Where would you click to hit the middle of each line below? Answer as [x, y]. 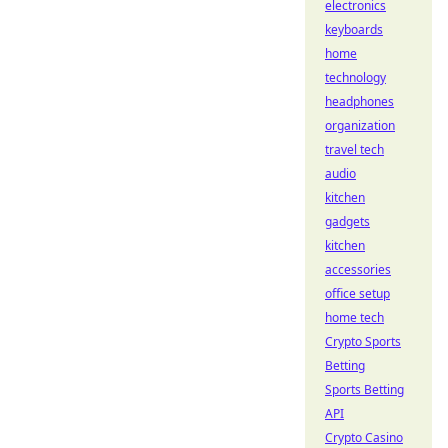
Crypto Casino [364, 437]
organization [360, 125]
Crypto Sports [363, 341]
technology [355, 77]
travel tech [354, 149]
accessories [358, 269]
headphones [359, 101]
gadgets [347, 221]
